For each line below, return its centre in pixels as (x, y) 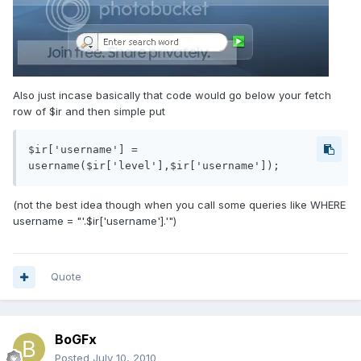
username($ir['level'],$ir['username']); (154, 166)
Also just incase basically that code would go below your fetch (172, 95)
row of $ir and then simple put (89, 112)
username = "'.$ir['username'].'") (95, 221)
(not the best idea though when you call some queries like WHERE (179, 205)
